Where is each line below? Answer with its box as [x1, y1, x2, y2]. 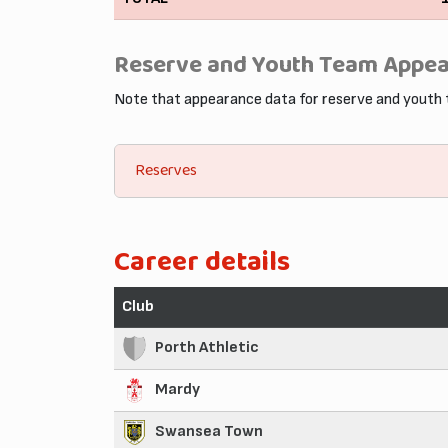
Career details [114, 238, 290, 286]
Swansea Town [155, 421, 263, 441]
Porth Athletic [155, 337, 259, 357]
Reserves [135, 157, 197, 185]
